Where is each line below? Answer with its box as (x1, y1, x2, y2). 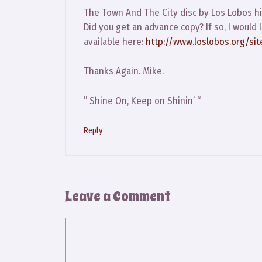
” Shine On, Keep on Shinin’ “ (84, 94, 201, 107)
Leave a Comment (65, 186, 171, 206)
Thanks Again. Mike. (84, 65, 164, 78)
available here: (84, 35, 146, 48)
